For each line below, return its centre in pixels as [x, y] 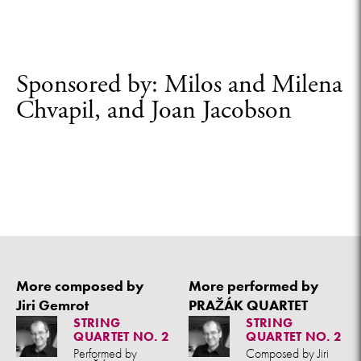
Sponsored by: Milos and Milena [179, 85]
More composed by [80, 286]
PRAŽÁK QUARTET [248, 305]
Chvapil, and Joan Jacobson [154, 110]
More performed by [254, 286]
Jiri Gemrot [52, 305]
